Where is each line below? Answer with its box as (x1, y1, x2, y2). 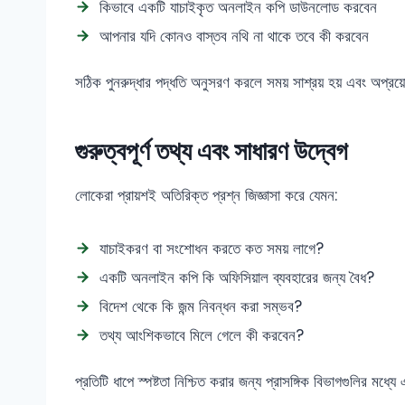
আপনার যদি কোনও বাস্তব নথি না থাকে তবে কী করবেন (99, 25, 369, 47)
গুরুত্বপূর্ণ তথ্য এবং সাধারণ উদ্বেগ (75, 134, 347, 169)
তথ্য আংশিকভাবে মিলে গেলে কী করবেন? (99, 325, 304, 346)
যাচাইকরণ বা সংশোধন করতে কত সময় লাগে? (99, 238, 324, 259)
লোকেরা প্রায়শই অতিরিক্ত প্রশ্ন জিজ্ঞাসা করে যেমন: (75, 184, 337, 206)
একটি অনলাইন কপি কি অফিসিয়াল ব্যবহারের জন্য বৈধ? (99, 267, 374, 288)
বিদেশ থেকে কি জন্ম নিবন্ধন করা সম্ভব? (99, 296, 302, 317)
